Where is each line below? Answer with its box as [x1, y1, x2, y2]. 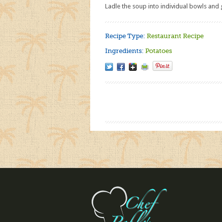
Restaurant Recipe [147, 32, 204, 40]
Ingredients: [105, 47, 145, 55]
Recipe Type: [105, 32, 147, 40]
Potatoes [145, 47, 172, 55]
